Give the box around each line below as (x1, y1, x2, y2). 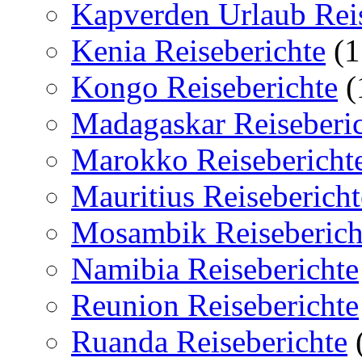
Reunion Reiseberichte (71, 287, 359, 322)
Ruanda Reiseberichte (71, 323, 347, 359)
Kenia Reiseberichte (71, 32, 326, 68)
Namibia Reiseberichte (71, 250, 359, 286)
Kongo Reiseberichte (71, 69, 338, 104)
